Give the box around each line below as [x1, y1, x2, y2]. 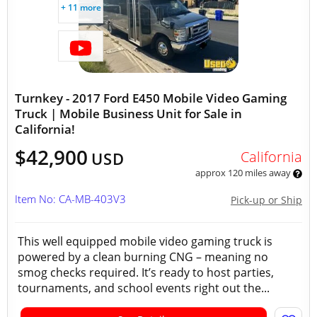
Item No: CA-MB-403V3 [15, 192, 126, 206]
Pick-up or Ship [231, 193, 302, 207]
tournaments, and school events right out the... [18, 280, 270, 296]
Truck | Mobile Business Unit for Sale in [15, 105, 242, 122]
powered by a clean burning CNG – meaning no [18, 249, 268, 265]
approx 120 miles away [195, 166, 293, 179]
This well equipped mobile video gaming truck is [18, 234, 272, 249]
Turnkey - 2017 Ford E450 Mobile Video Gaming [15, 90, 287, 106]
